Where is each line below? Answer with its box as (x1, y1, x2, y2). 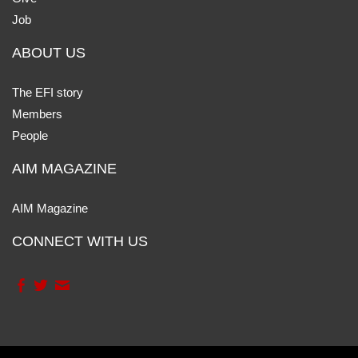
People (12, 128, 48, 142)
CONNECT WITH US (12, 233, 148, 249)
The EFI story (12, 85, 83, 99)
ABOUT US (12, 44, 86, 61)
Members (12, 106, 62, 121)
